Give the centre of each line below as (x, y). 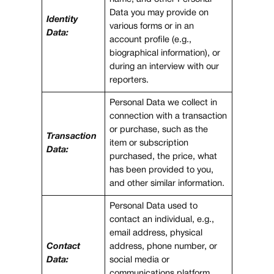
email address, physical (156, 233)
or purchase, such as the (159, 130)
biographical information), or (165, 53)
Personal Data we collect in (164, 103)
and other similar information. (167, 183)
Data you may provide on (159, 13)
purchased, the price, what (164, 157)
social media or (140, 260)
